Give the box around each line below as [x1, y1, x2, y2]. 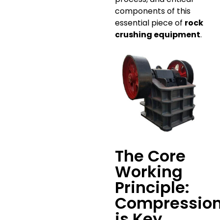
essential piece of [115, 17, 185, 28]
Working [115, 161, 183, 183]
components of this [115, 5, 191, 17]
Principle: [115, 176, 190, 199]
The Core [115, 145, 186, 167]
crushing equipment [115, 28, 200, 40]
